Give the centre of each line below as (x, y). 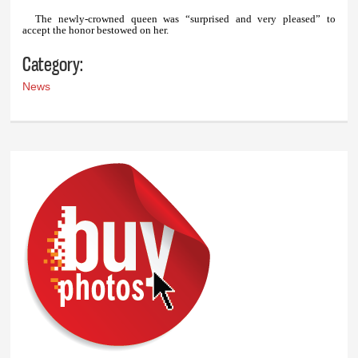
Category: (53, 64)
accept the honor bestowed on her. (96, 30)
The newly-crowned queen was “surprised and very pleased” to (185, 19)
